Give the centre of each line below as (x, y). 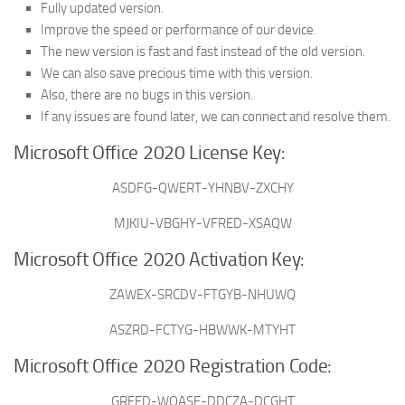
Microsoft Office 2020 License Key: (150, 153)
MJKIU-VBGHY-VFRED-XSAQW (202, 224)
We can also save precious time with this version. (177, 74)
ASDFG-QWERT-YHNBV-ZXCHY (202, 188)
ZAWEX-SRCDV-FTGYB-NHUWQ (202, 295)
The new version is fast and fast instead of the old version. (203, 52)
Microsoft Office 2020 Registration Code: (173, 367)
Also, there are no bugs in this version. (147, 95)
